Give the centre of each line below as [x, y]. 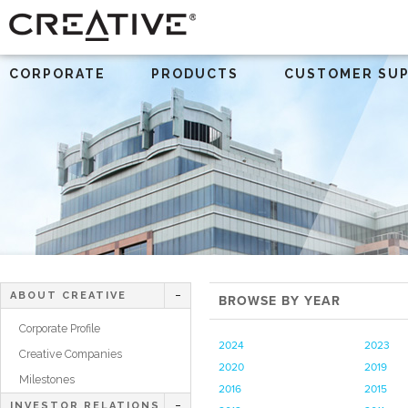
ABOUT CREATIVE [68, 296]
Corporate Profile [60, 328]
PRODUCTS [195, 74]
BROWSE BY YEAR [280, 301]
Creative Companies [71, 354]
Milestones [47, 379]
